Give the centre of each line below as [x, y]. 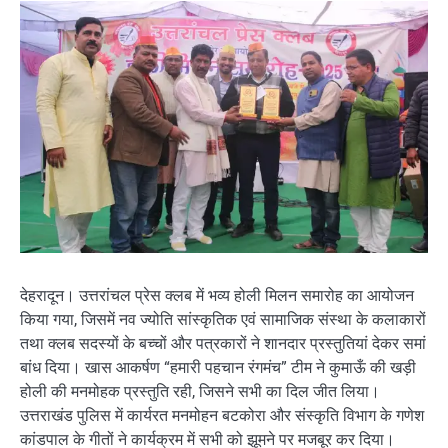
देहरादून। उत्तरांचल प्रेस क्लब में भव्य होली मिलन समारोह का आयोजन [217, 296]
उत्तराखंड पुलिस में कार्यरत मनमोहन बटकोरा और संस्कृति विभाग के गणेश [222, 416]
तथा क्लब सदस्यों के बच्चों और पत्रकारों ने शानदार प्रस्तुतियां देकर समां [223, 344]
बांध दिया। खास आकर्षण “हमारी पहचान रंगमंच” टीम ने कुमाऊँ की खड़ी [218, 368]
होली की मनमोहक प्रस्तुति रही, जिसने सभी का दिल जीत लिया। [200, 392]
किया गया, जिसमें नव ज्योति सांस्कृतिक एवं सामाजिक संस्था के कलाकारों [223, 320]
